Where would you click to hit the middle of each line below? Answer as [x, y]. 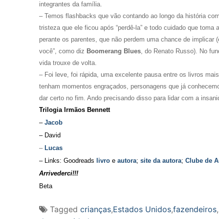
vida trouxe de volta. [68, 63]
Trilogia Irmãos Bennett [75, 110]
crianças [96, 209]
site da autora [161, 161]
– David [50, 135]
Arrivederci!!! [59, 174]
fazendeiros [195, 209]
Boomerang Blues [114, 51]
